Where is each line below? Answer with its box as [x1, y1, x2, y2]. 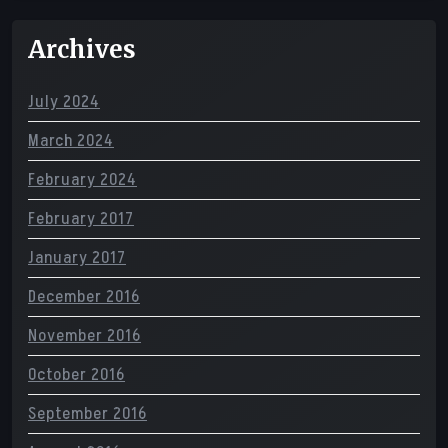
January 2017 [28, 246, 126, 270]
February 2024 [28, 168, 137, 192]
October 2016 [28, 363, 125, 387]
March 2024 [28, 129, 114, 153]
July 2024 [28, 90, 100, 114]
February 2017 [28, 207, 134, 231]
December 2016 [28, 285, 140, 309]
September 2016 [28, 402, 147, 426]
